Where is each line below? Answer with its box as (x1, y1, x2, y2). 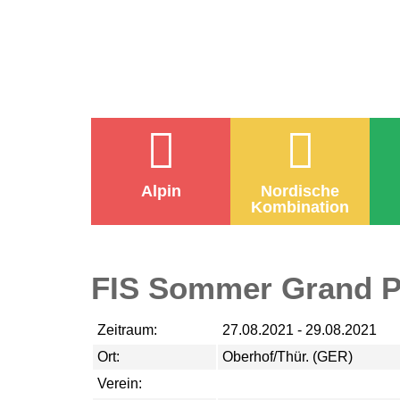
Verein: (97, 376, 142, 391)
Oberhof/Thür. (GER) (222, 349, 353, 364)
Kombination (251, 198, 349, 216)
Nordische (261, 182, 339, 200)
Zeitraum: (97, 322, 157, 337)
